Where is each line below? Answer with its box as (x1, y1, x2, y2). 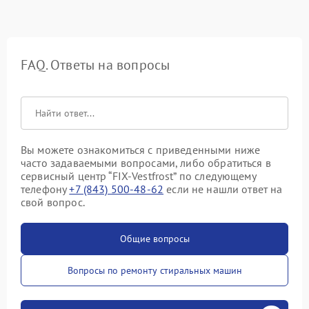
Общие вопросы (119, 232, 190, 245)
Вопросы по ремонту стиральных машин (67, 264, 242, 277)
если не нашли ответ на (163, 182, 283, 196)
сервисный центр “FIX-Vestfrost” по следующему (21, 169, 256, 183)
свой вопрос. (21, 195, 85, 209)
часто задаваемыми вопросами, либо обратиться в (21, 156, 271, 170)
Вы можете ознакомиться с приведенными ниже (21, 143, 261, 157)
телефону (21, 182, 70, 196)
